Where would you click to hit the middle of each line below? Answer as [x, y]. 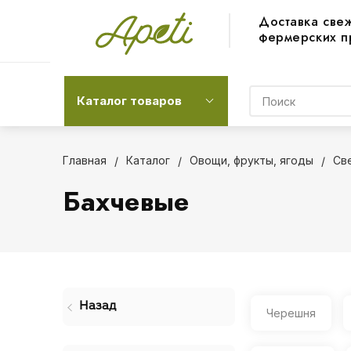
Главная [84, 160]
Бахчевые [125, 202]
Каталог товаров [129, 101]
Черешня [291, 313]
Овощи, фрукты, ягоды [251, 160]
